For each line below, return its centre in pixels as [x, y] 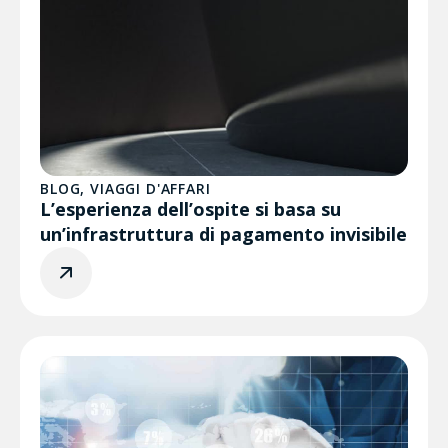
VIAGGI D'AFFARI [150, 188]
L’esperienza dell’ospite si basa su [190, 209]
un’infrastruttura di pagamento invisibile [223, 234]
